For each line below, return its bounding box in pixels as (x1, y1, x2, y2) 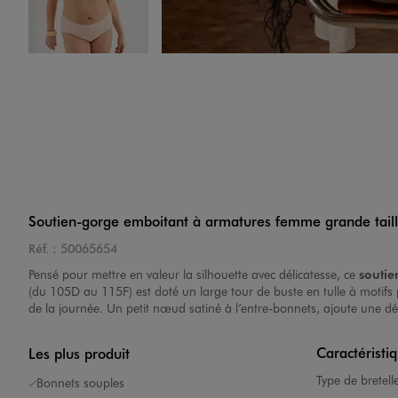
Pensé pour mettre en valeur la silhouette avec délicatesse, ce (28, 266, 359, 283)
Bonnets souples (36, 374, 124, 392)
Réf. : (28, 240, 57, 258)
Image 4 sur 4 (87, 57, 176, 76)
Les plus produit (28, 344, 130, 363)
